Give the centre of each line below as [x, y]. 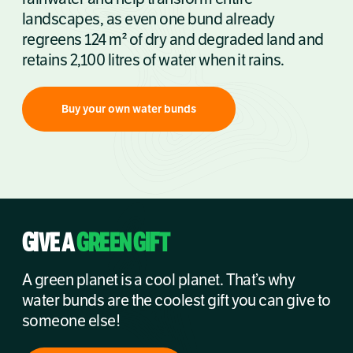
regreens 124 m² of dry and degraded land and [173, 40]
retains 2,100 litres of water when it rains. [153, 61]
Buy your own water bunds [129, 110]
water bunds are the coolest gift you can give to [176, 301]
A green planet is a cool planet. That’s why [159, 281]
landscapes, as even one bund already [149, 20]
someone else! [71, 321]
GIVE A [50, 243]
